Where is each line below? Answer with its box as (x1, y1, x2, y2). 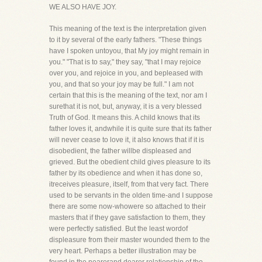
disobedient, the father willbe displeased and (49, 147, 191, 155)
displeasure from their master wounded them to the (49, 236, 210, 244)
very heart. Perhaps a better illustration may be (49, 247, 196, 255)
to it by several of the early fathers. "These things (49, 36, 202, 44)
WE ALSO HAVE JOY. (49, 3, 116, 11)
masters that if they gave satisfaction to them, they (49, 213, 205, 222)
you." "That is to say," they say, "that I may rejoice (49, 58, 201, 66)
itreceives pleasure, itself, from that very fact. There (49, 180, 209, 188)
